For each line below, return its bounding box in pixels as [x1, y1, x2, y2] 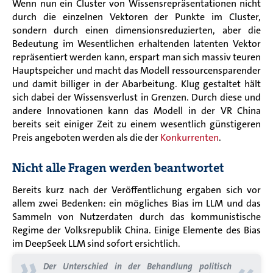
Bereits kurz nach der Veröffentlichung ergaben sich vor [12, 183, 261, 196]
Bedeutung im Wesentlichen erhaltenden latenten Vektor [12, 37, 261, 50]
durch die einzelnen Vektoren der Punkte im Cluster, [12, 10, 261, 23]
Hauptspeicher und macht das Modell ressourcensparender [12, 63, 261, 77]
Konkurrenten [160, 130, 219, 144]
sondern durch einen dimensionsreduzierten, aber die [12, 23, 261, 37]
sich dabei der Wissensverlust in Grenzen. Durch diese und [12, 90, 261, 104]
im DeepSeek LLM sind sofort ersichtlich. [12, 236, 180, 250]
